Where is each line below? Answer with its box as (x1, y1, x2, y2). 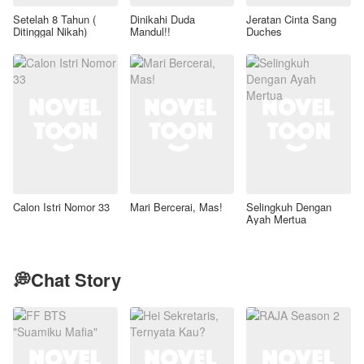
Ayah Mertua (246, 210, 307, 227)
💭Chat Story (13, 266, 121, 292)
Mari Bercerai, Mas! (129, 198, 223, 214)
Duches (246, 24, 283, 40)
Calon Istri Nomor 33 (13, 198, 110, 214)
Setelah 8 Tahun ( (13, 11, 96, 28)
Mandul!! (129, 24, 171, 40)
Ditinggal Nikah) (13, 24, 87, 40)
